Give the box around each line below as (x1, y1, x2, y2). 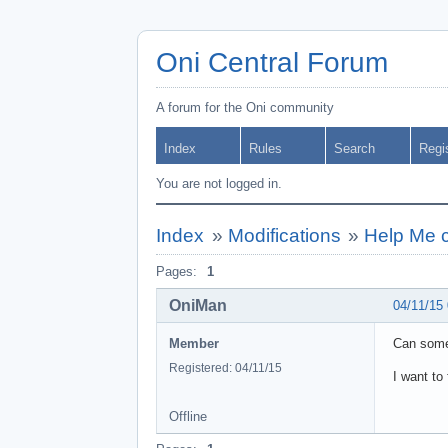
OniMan (169, 296, 227, 314)
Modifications (227, 225, 341, 246)
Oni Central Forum (156, 47, 388, 78)
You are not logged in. (156, 176, 282, 191)
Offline (169, 408, 207, 424)
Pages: (156, 264, 197, 279)
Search (334, 141, 375, 156)
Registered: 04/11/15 (169, 360, 282, 375)
